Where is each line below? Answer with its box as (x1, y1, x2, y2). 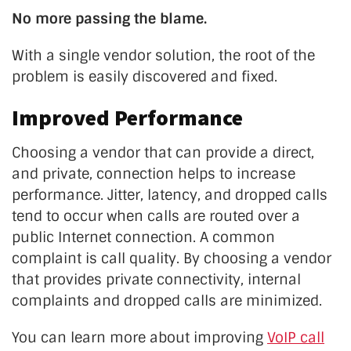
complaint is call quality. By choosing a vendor (12, 248, 331, 268)
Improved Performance (12, 103, 243, 132)
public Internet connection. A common (12, 227, 275, 247)
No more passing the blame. (12, 9, 207, 28)
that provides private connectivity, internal (12, 270, 301, 289)
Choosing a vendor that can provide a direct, (12, 143, 314, 162)
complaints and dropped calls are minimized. (12, 291, 322, 310)
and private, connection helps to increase (12, 164, 295, 183)
